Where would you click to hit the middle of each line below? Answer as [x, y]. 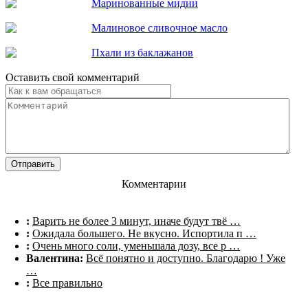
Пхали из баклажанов [142, 53]
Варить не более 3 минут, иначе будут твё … [136, 221]
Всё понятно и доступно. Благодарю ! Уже [186, 258]
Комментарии [154, 184]
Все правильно [67, 283]
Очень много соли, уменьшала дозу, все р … [136, 246]
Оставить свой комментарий [73, 78]
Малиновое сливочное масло [159, 28]
